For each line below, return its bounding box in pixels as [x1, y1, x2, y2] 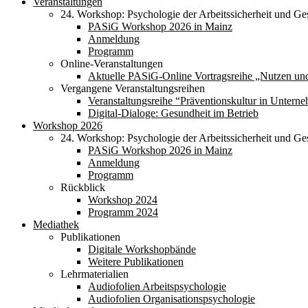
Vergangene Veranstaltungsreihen [60, 82, 205, 94]
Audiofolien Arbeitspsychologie [88, 280, 226, 292]
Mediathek [33, 219, 79, 230]
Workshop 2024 [88, 194, 157, 206]
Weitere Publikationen [88, 256, 184, 267]
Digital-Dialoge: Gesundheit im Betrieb [88, 107, 258, 119]
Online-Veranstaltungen [60, 58, 163, 69]
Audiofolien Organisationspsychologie [88, 293, 255, 305]
